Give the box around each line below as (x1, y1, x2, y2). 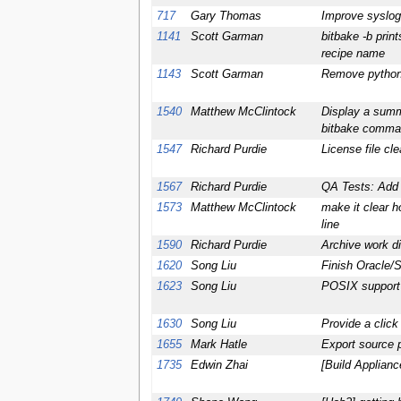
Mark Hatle (190, 338, 247, 352)
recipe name (320, 47, 385, 61)
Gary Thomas (190, 10, 261, 23)
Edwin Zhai (190, 359, 248, 372)
